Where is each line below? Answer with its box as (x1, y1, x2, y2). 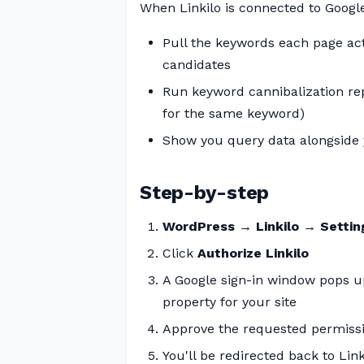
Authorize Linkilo (197, 245, 309, 261)
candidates (162, 57, 231, 72)
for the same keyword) (162, 106, 305, 121)
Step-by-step (140, 181, 270, 204)
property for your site (162, 294, 297, 310)
